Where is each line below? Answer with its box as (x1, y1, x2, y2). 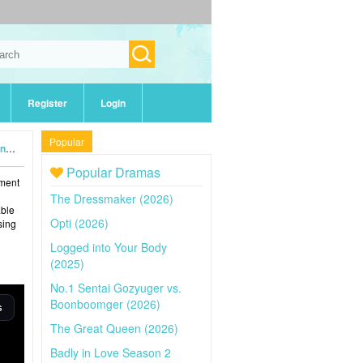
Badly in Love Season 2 (50, 344, 171, 361)
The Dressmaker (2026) (50, 190, 173, 207)
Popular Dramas (63, 163, 160, 181)
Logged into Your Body (50, 239, 167, 255)
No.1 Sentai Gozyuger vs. (50, 280, 181, 296)
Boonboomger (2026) (50, 296, 160, 312)
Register (28, 96, 67, 110)
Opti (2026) (50, 215, 109, 231)
